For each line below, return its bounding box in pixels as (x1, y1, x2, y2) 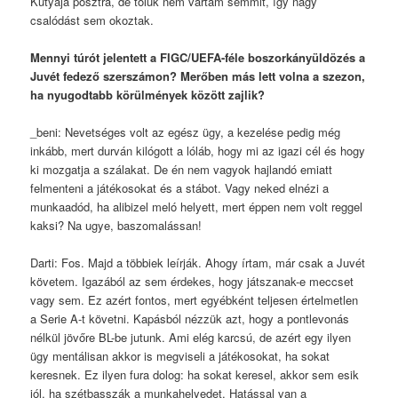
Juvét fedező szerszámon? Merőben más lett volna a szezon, (30, 67, 366, 84)
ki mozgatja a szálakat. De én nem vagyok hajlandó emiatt (30, 161, 333, 178)
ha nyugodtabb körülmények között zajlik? (30, 85, 266, 103)
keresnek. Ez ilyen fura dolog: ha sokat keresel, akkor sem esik (30, 366, 360, 384)
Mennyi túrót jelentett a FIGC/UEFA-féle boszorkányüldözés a (30, 48, 366, 66)
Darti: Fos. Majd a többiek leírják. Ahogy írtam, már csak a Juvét (30, 254, 366, 272)
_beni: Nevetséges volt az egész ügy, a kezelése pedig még (30, 123, 341, 140)
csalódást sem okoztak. (30, 11, 155, 28)
